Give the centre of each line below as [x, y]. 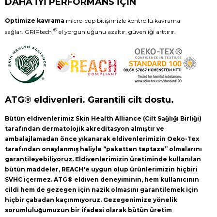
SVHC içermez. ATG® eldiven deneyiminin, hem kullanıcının [102, 179]
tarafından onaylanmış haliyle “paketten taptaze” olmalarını [103, 149]
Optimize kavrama [35, 20]
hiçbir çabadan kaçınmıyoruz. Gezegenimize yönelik [91, 200]
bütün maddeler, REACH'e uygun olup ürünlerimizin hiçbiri [101, 169]
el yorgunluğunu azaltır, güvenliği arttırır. [116, 31]
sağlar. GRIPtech [29, 31]
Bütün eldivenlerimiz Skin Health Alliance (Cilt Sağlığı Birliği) [103, 118]
